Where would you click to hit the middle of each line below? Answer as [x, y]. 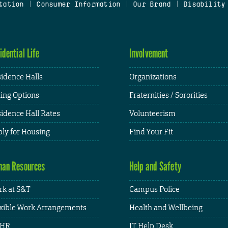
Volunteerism [152, 113]
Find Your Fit [151, 131]
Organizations [153, 76]
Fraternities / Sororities [168, 95]
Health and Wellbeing [166, 208]
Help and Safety [155, 166]
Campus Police [154, 189]
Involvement [149, 53]
